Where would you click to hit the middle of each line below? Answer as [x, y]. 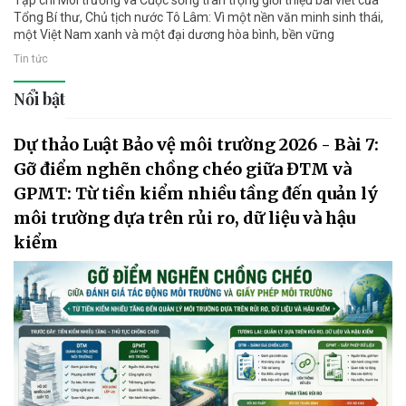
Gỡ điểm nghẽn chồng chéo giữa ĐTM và [183, 169]
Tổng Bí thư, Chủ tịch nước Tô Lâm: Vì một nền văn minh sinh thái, [198, 17]
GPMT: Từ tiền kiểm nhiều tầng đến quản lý [196, 193]
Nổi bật [39, 98]
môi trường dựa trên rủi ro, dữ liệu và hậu [184, 217]
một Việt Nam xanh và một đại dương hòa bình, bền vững [174, 34]
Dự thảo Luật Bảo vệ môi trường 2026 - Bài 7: [196, 144]
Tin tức [31, 58]
